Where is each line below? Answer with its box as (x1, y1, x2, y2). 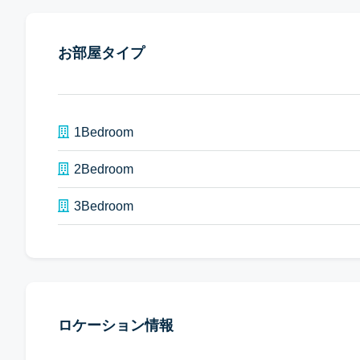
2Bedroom (74, 162, 133, 176)
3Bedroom (74, 199, 133, 213)
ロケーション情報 (58, 317, 174, 333)
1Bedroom (74, 125, 133, 139)
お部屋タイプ (58, 45, 145, 61)
